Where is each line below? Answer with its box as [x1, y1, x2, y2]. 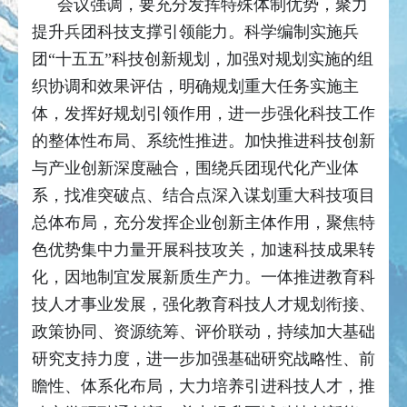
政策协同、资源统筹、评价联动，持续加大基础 [32, 323, 375, 342]
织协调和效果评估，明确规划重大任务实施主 [32, 77, 359, 96]
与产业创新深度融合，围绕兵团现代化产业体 [32, 159, 359, 178]
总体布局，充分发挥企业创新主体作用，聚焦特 [32, 213, 375, 233]
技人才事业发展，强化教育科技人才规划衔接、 [32, 295, 375, 314]
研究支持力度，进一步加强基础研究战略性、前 [32, 350, 375, 369]
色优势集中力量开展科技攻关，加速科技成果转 [32, 241, 375, 260]
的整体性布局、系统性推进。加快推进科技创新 [32, 132, 375, 151]
